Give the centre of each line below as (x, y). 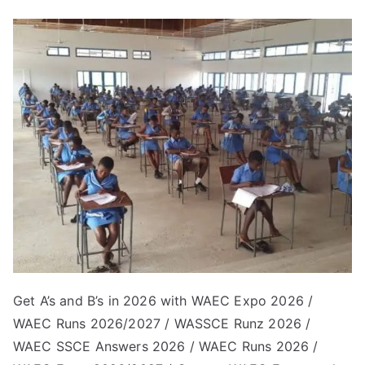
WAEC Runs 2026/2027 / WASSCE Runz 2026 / (162, 323)
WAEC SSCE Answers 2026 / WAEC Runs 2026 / (166, 346)
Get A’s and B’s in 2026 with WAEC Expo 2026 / (163, 301)
